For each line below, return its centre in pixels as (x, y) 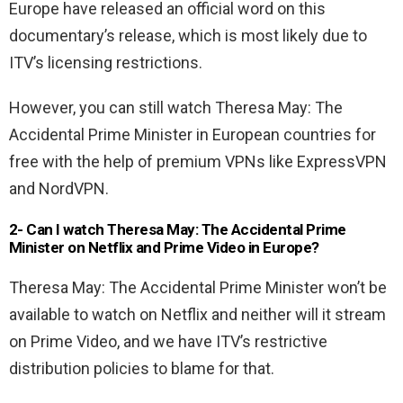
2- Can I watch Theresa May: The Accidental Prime (178, 230)
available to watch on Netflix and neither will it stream (197, 315)
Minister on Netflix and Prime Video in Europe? (164, 248)
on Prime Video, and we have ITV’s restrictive (168, 342)
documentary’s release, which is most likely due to (188, 36)
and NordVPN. (59, 189)
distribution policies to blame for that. (142, 369)
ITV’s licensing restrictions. (106, 63)
